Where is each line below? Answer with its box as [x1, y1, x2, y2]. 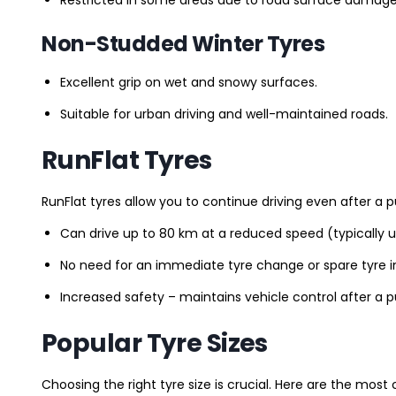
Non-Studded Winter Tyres [42, 28, 325, 58]
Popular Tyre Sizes [42, 325, 268, 361]
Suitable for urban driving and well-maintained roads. [60, 104, 388, 123]
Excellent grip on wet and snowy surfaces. [60, 72, 317, 91]
